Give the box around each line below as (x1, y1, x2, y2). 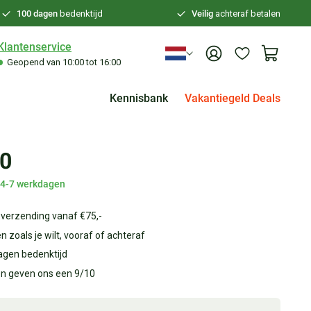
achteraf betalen (212, 8, 280, 19)
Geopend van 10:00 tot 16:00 (5, 56, 121, 67)
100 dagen (16, 8, 58, 19)
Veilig (191, 8, 213, 19)
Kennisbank (110, 92, 168, 105)
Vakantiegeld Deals (185, 92, 280, 105)
